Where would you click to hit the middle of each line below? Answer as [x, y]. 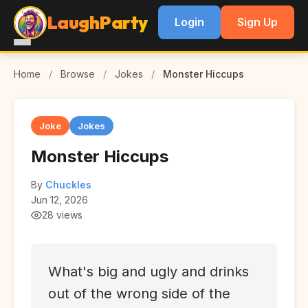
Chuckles [68, 185]
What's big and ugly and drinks [148, 272]
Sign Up [257, 22]
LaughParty [97, 22]
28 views [62, 215]
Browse [78, 74]
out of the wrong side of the [139, 294]
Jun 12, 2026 [59, 200]
